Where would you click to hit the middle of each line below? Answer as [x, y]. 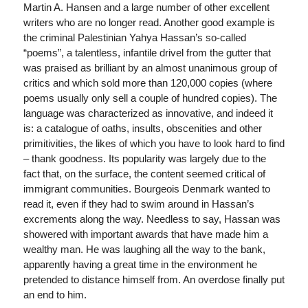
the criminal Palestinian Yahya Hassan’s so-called [134, 37]
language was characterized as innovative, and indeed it [148, 113]
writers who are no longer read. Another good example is [149, 22]
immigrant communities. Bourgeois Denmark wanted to [146, 188]
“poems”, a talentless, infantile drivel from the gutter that [147, 52]
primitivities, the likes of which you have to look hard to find [154, 143]
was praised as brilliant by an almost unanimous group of [150, 67]
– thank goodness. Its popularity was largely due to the [144, 158]
